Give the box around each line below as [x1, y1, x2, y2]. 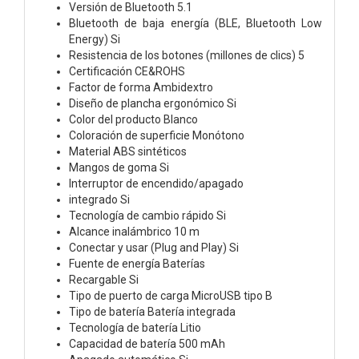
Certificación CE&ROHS [69, 64, 185, 78]
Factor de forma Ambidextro [69, 80, 213, 94]
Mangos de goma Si [69, 160, 169, 174]
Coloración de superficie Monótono [69, 128, 244, 142]
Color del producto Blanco [69, 112, 198, 126]
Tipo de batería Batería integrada [69, 305, 236, 318]
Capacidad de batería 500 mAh [69, 337, 225, 350]
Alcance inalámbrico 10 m [69, 224, 200, 238]
